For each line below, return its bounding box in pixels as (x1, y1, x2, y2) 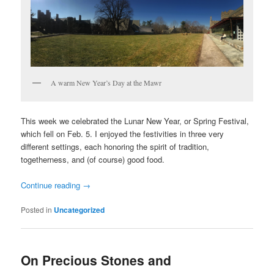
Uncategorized (54, 204, 105, 216)
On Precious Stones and (21, 251, 172, 270)
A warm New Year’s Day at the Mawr (51, 77, 162, 87)
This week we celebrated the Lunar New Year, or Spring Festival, (21, 114, 250, 127)
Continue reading (21, 179, 83, 191)
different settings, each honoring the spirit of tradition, (21, 140, 210, 152)
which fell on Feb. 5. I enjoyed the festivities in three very (21, 127, 224, 139)
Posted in (21, 204, 53, 215)
